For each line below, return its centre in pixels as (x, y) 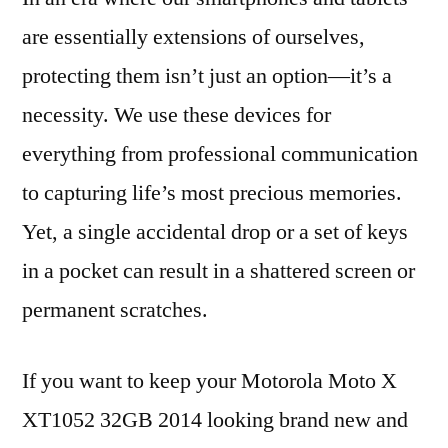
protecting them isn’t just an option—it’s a (207, 76)
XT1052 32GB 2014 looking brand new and (215, 420)
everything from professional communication (220, 154)
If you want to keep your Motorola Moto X (209, 381)
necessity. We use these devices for (176, 115)
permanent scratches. (115, 310)
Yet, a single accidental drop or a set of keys (215, 232)
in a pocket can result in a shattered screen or (218, 271)
